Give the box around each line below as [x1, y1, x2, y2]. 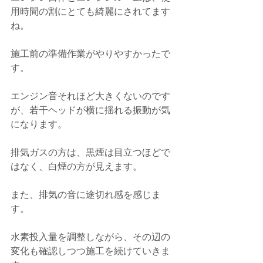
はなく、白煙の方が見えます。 [11, 161, 142, 173]
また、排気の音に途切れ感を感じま [11, 189, 161, 201]
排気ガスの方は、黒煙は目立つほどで [11, 147, 170, 159]
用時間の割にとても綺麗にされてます [11, 6, 170, 18]
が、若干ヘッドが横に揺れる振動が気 [11, 104, 170, 116]
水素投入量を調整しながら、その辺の [11, 231, 170, 243]
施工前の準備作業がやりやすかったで [11, 48, 170, 60]
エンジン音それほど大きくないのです [11, 90, 170, 102]
